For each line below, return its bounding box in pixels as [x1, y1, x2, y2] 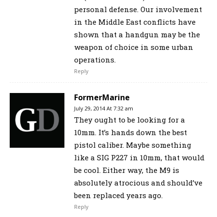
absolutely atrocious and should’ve [74, 178, 202, 188]
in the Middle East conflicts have [74, 17, 196, 27]
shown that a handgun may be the [74, 30, 200, 40]
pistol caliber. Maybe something [74, 140, 191, 150]
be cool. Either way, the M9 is [74, 165, 179, 175]
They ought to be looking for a [74, 115, 185, 125]
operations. [74, 55, 116, 65]
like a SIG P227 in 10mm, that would [74, 153, 204, 163]
